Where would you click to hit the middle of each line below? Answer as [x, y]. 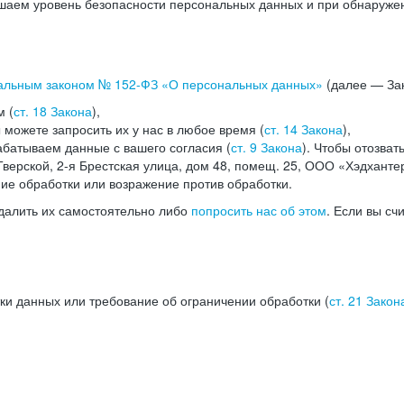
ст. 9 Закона [266, 147]
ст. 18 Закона [53, 111]
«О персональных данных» [240, 84]
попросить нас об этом [259, 210]
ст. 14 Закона [303, 129]
